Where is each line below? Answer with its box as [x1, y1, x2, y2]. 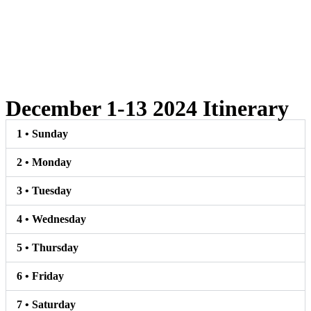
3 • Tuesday [17, 185, 72, 197]
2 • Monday [17, 156, 72, 169]
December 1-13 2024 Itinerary [6, 96, 289, 121]
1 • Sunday [17, 128, 68, 140]
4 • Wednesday [17, 213, 86, 226]
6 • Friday [17, 270, 64, 283]
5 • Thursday [17, 242, 78, 254]
